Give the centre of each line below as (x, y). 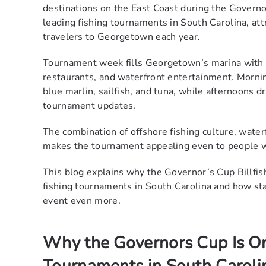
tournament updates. (89, 106)
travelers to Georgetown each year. (123, 37)
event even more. (82, 201)
